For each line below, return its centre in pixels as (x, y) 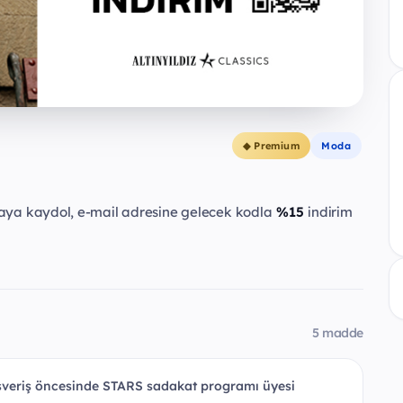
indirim (330, 212)
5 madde (337, 333)
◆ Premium (272, 146)
